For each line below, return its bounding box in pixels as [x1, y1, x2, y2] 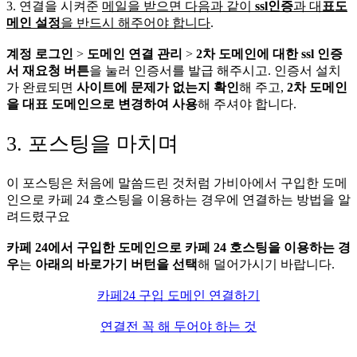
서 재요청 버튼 [6, 63, 89, 77]
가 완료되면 [6, 80, 76, 94]
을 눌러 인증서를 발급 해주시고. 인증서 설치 [89, 63, 341, 77]
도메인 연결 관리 [87, 46, 182, 61]
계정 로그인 [6, 46, 73, 61]
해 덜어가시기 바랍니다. [198, 257, 335, 271]
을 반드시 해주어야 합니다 [61, 15, 210, 29]
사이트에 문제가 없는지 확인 [76, 80, 239, 94]
